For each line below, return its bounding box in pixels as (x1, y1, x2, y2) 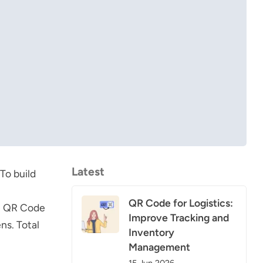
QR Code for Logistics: (129, 196, 233, 209)
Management (129, 240, 190, 253)
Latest (72, 164, 104, 178)
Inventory (129, 225, 174, 238)
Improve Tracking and (129, 211, 229, 224)
